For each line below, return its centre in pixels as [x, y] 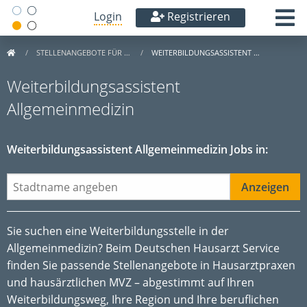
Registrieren [197, 16]
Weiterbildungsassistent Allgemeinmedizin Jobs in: [137, 149]
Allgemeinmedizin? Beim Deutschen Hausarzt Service [143, 248]
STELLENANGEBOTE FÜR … [84, 52]
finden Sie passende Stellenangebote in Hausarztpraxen [151, 265]
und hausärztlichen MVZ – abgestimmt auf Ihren [131, 282]
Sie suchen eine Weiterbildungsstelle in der [118, 231]
